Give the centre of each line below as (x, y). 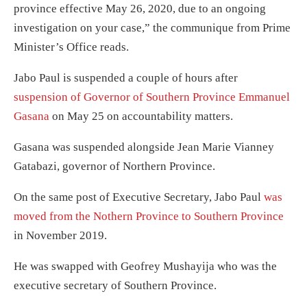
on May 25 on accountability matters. (141, 116)
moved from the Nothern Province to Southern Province (149, 217)
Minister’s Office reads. (71, 47)
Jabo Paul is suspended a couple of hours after (126, 78)
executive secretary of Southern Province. (115, 286)
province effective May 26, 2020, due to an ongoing (140, 9)
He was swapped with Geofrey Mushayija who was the (145, 267)
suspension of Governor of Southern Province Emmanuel (152, 97)
